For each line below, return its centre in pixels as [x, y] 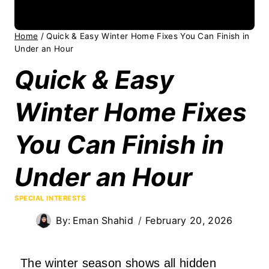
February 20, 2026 [189, 220]
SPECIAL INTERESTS [50, 198]
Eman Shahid [103, 220]
